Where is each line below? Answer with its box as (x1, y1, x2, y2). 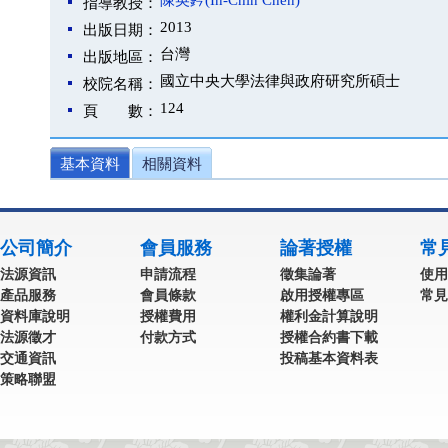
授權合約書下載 (280, 329, 378, 345)
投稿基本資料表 (280, 350, 378, 366)
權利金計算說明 (280, 308, 378, 324)
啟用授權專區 (280, 287, 364, 303)
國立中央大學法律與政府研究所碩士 (160, 73, 400, 89)
